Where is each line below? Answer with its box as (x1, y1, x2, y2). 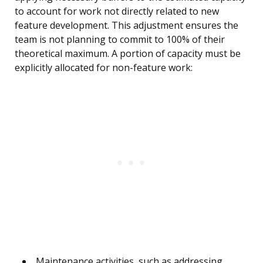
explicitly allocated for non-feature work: (15, 61, 193, 75)
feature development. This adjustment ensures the (15, 19, 238, 32)
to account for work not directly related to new (15, 5, 219, 18)
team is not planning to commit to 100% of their (15, 33, 225, 46)
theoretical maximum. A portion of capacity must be (15, 47, 241, 60)
